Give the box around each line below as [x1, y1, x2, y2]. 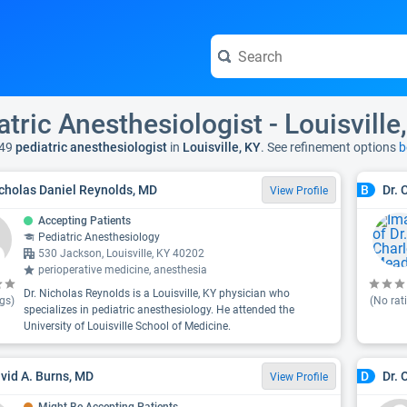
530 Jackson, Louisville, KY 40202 [38, 247, 204, 260]
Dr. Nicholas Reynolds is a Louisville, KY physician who [24, 287, 290, 300]
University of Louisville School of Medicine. [24, 320, 231, 333]
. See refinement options [261, 140, 399, 154]
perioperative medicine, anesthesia [38, 263, 207, 276]
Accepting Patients [38, 214, 131, 227]
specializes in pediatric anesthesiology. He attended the [24, 303, 294, 316]
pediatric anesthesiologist [13, 140, 167, 154]
